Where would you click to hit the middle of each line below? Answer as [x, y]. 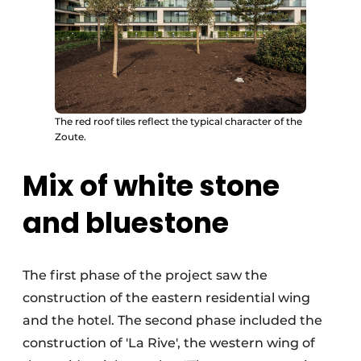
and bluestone [126, 223]
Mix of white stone [151, 186]
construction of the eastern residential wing [166, 298]
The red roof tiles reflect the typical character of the [178, 121]
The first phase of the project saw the [145, 276]
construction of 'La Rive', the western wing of [169, 343]
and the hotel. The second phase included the [172, 321]
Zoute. [71, 137]
